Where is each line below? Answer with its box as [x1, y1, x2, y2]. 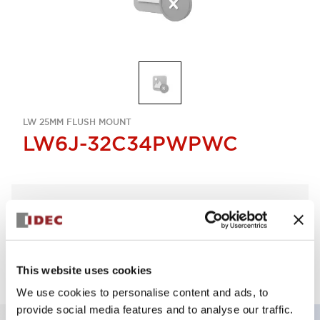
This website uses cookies [16, 264, 152, 276]
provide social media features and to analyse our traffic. [16, 303, 294, 316]
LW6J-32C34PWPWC [23, 131, 238, 156]
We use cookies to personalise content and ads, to [16, 286, 269, 299]
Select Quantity [23, 199, 89, 211]
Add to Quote [176, 224, 236, 235]
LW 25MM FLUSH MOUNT [23, 116, 131, 128]
